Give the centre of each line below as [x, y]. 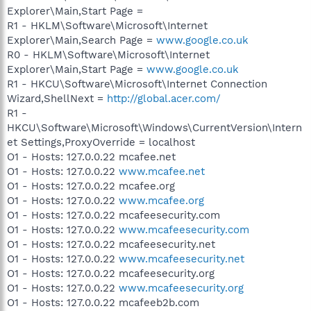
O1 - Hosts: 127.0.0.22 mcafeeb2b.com [103, 303]
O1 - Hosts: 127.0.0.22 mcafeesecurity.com [114, 215]
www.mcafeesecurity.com [184, 230]
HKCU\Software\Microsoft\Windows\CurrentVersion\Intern [154, 128]
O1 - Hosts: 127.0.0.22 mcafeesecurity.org [111, 274]
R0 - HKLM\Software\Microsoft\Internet [108, 55]
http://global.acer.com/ [164, 99]
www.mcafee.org [161, 201]
